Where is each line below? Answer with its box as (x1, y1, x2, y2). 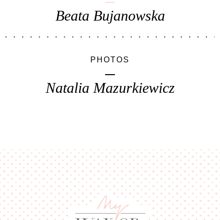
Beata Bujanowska (55, 7, 165, 24)
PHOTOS (90, 55, 130, 64)
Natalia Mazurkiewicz (45, 79, 175, 96)
